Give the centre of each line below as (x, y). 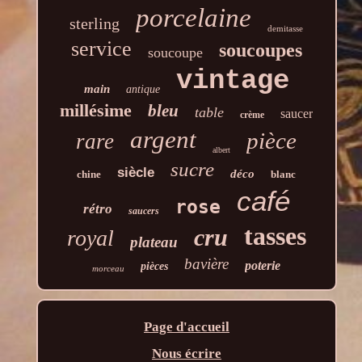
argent (164, 139)
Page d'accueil (186, 326)
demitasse (286, 28)
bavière (207, 263)
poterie (263, 265)
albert (222, 149)
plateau (154, 242)
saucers (143, 210)
